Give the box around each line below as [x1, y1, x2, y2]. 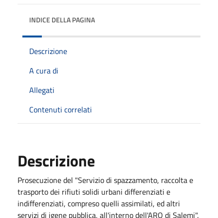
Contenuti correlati [29, 103, 92, 115]
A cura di [29, 64, 58, 76]
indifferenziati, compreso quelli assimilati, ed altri [18, 197, 180, 209]
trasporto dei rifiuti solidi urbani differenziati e [18, 185, 170, 198]
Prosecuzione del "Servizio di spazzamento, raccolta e [18, 174, 193, 186]
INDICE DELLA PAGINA [29, 14, 95, 25]
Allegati [29, 84, 54, 96]
